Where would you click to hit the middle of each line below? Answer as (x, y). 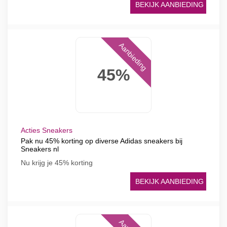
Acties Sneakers (47, 130)
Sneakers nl (40, 149)
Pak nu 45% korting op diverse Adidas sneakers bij (102, 141)
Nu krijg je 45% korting (57, 163)
